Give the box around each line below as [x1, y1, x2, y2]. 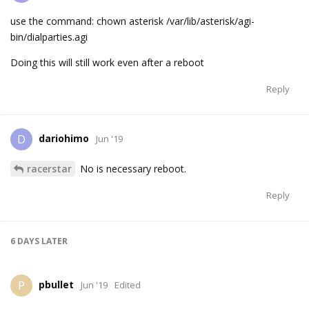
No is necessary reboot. [77, 162, 186, 176]
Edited [114, 279, 141, 292]
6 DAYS [10, 235, 39, 248]
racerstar [27, 162, 72, 176]
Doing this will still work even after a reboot [10, 56, 204, 70]
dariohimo [39, 132, 89, 146]
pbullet [39, 278, 74, 292]
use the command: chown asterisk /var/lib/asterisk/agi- [10, 14, 255, 28]
